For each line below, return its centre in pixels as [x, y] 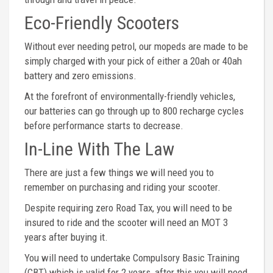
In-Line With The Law [99, 149]
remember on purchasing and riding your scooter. [122, 187]
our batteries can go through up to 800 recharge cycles [134, 111]
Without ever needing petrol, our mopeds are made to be [136, 46]
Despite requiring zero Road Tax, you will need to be [128, 208]
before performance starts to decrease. [104, 126]
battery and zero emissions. [80, 76]
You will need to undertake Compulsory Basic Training [132, 258]
